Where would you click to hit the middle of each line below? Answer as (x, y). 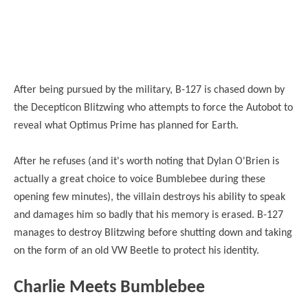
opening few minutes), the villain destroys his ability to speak (150, 197)
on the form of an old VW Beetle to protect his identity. (138, 251)
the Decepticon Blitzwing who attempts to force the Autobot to (153, 108)
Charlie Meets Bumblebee (109, 287)
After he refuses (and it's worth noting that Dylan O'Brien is (146, 161)
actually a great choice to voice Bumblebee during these (140, 179)
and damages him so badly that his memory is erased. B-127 (148, 215)
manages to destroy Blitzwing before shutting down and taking (153, 233)
